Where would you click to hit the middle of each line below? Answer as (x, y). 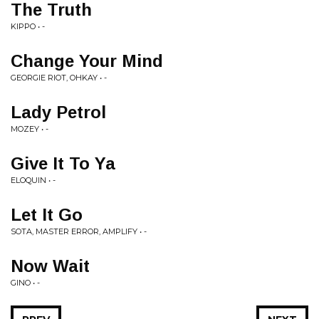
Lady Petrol (58, 112)
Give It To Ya (63, 163)
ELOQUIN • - (33, 180)
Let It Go (47, 215)
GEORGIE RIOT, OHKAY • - (59, 78)
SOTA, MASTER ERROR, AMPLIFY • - (79, 231)
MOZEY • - (30, 129)
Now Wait (50, 266)
